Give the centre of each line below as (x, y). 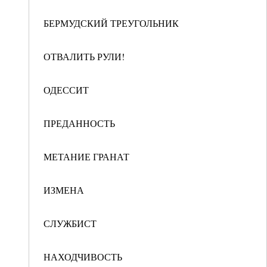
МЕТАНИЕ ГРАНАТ (86, 156)
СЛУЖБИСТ (70, 223)
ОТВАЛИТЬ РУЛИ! (84, 56)
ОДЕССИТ (66, 90)
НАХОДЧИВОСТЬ (83, 257)
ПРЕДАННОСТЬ (79, 123)
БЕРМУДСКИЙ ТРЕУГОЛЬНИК (111, 23)
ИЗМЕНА (64, 190)
